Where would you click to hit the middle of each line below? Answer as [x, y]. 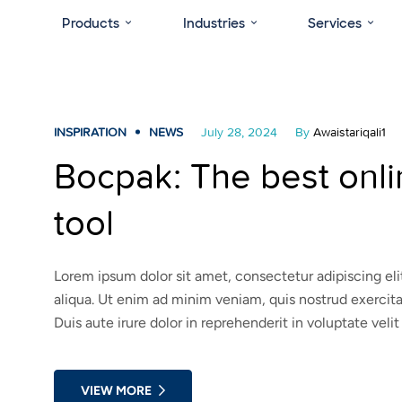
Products [91, 23]
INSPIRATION [90, 132]
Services [335, 23]
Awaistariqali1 [350, 132]
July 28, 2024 [239, 132]
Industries [214, 23]
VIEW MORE [116, 390]
